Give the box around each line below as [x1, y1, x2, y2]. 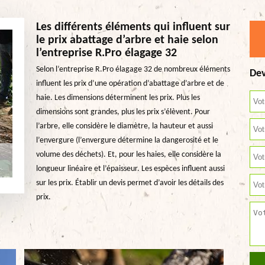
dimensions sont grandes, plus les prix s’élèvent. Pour [35, 108, 210, 117]
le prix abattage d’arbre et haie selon [35, 34, 218, 46]
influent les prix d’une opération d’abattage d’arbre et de [35, 79, 224, 88]
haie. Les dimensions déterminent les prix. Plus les [35, 93, 200, 102]
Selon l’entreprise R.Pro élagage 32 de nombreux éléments [35, 65, 230, 74]
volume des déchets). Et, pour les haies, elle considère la [35, 150, 221, 159]
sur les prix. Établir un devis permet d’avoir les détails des [35, 179, 224, 188]
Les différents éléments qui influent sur [35, 21, 230, 33]
